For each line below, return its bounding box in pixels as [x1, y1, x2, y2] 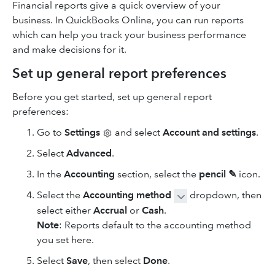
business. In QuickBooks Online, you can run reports [12, 14, 244, 26]
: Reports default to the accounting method [59, 219, 251, 231]
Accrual [93, 204, 130, 216]
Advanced [66, 147, 112, 159]
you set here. [37, 233, 94, 246]
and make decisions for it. [12, 44, 126, 55]
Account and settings [163, 126, 256, 138]
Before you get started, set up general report [12, 91, 212, 103]
